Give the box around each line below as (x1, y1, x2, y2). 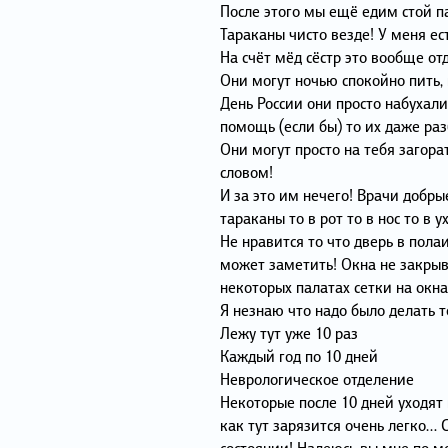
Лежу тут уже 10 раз (219, 320, 358, 345)
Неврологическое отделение (219, 366, 414, 391)
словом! (219, 159, 273, 184)
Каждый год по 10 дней (219, 343, 378, 368)
